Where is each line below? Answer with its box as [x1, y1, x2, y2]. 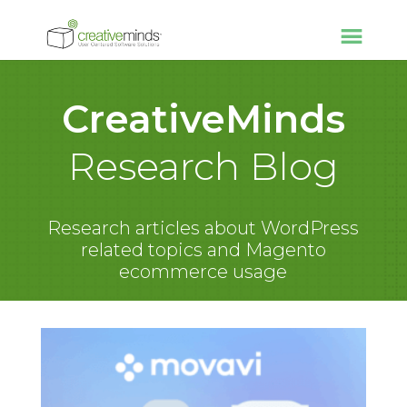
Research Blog [67, 143, 339, 190]
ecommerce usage [119, 261, 288, 283]
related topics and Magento [80, 239, 326, 261]
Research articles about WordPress [47, 217, 360, 239]
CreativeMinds [61, 95, 345, 143]
